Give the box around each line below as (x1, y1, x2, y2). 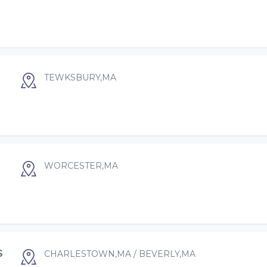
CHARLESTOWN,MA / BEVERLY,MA (44, 248, 195, 259)
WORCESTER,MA (44, 160, 118, 171)
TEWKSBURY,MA (44, 72, 116, 83)
